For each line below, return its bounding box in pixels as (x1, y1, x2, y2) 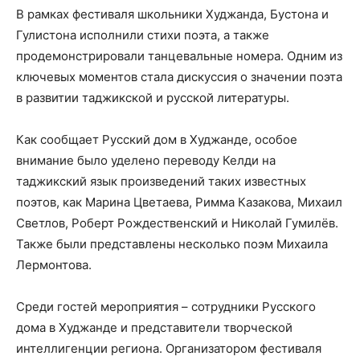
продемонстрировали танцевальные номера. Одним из (16, 48, 342, 63)
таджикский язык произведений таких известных (16, 174, 306, 189)
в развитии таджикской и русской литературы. (16, 90, 289, 105)
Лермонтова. (16, 257, 92, 272)
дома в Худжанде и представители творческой (16, 320, 292, 335)
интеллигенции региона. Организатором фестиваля (16, 341, 321, 356)
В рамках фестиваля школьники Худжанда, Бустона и (16, 6, 329, 22)
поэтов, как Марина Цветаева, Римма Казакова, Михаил (16, 194, 342, 210)
